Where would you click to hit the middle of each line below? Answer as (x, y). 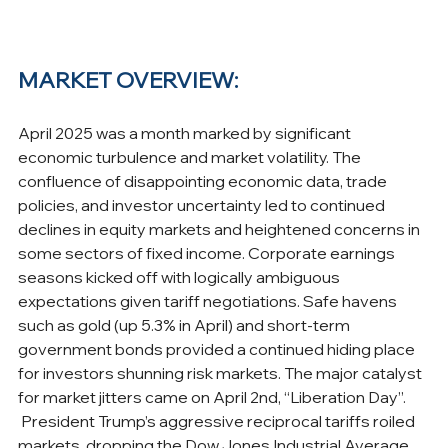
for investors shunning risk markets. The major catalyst (221, 372)
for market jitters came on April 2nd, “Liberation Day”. (213, 396)
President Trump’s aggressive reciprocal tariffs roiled (218, 420)
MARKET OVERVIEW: (128, 79)
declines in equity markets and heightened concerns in (220, 228)
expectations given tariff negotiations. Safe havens (209, 300)
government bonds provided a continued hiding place (218, 348)
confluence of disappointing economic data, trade (204, 180)
